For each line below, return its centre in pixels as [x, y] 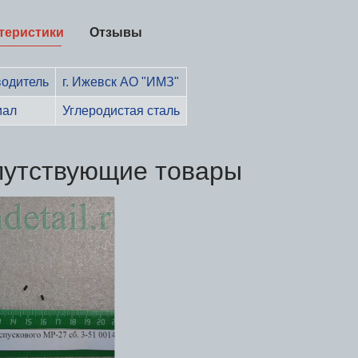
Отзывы [116, 32]
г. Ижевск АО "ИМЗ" [121, 82]
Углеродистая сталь [121, 110]
